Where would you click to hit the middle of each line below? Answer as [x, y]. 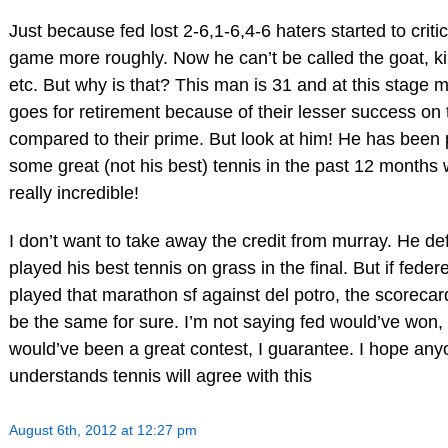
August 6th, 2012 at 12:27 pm [102, 429]
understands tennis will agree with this [160, 375]
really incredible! [73, 192]
